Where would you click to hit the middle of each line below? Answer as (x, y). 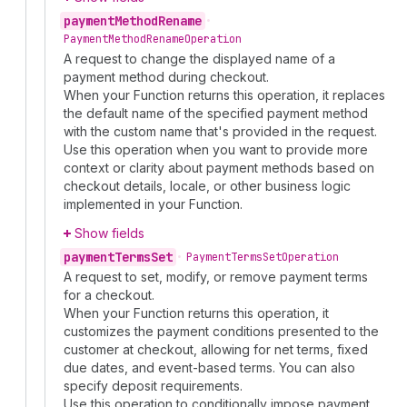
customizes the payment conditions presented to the (221, 332)
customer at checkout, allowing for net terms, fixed (216, 350)
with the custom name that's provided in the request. (220, 132)
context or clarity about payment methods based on (219, 168)
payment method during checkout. (166, 77)
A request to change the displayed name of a (199, 59)
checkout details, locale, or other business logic (207, 186)
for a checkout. (109, 295)
